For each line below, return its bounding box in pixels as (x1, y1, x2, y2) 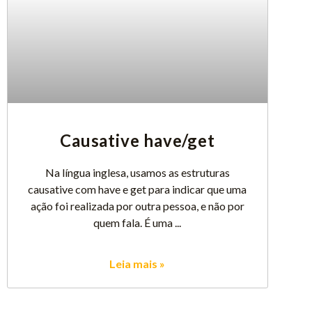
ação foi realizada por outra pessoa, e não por (30, 198, 244, 212)
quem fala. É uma (93, 215, 173, 229)
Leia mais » (109, 256, 166, 270)
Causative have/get (60, 130, 215, 150)
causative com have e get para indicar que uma (28, 182, 247, 196)
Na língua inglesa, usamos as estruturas (45, 165, 230, 179)
